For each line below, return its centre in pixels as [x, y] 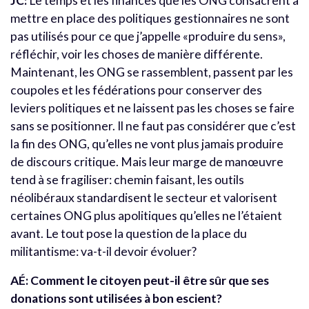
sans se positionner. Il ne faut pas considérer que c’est [153, 126]
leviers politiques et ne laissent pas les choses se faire [152, 108]
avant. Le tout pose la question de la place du [129, 234]
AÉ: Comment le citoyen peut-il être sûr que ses [140, 281]
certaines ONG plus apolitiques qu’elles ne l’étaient [146, 216]
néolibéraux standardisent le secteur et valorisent [144, 198]
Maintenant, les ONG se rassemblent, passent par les [152, 72]
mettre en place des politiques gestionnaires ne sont [150, 19]
